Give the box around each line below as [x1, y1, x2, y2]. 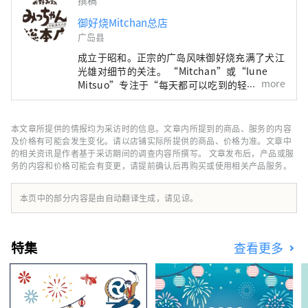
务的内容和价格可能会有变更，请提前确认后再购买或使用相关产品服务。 [11, 159, 291, 171]
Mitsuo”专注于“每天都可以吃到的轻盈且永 [78, 77, 277, 91]
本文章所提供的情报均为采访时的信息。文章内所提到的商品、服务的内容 [11, 122, 291, 134]
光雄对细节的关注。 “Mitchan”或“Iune [78, 63, 268, 78]
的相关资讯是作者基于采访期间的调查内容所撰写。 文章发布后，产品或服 [11, 146, 294, 159]
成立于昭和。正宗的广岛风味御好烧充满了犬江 [78, 49, 285, 64]
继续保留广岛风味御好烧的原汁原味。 [78, 104, 245, 119]
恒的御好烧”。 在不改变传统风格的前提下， [78, 91, 277, 105]
